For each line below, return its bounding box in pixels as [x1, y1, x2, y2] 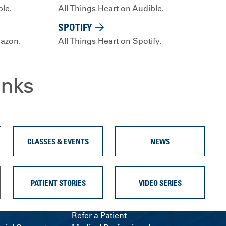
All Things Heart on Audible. [58, 3, 164, 14]
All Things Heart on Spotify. [58, 36, 161, 46]
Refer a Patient [72, 210, 127, 221]
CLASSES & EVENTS [27, 137, 89, 146]
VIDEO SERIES [138, 178, 182, 188]
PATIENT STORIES [30, 178, 86, 188]
